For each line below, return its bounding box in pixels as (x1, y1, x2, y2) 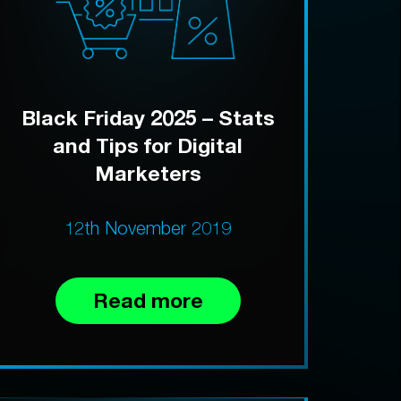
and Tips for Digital (53, 133, 243, 158)
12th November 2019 (64, 218, 232, 239)
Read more (92, 288, 203, 313)
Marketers (94, 161, 201, 186)
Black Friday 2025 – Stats (21, 106, 275, 131)
